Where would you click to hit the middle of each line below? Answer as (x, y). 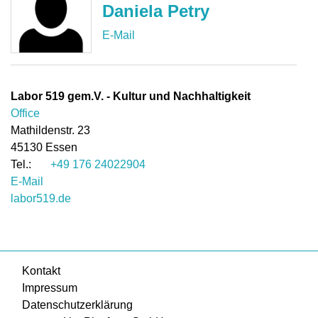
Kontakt (41, 270)
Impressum (50, 287)
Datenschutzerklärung (77, 305)
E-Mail (27, 181)
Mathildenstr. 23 (50, 130)
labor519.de (41, 198)
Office (25, 113)
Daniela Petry (156, 11)
